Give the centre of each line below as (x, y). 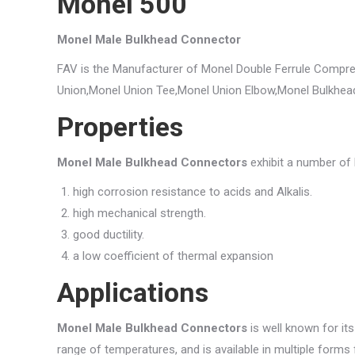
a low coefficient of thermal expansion (173, 256)
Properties (120, 127)
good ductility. (109, 235)
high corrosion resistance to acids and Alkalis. (193, 192)
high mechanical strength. (139, 214)
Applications (133, 293)
